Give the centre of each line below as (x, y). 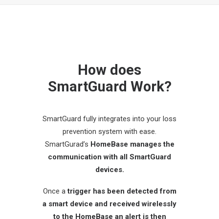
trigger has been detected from (122, 191)
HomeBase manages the (132, 144)
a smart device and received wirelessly (109, 204)
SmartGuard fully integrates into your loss (109, 119)
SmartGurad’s (67, 144)
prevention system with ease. (109, 131)
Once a (55, 191)
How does (109, 70)
